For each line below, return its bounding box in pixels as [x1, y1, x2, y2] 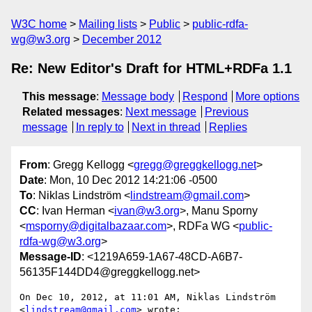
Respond [182, 91, 228, 102]
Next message [125, 106, 196, 118]
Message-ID [19, 251, 81, 263]
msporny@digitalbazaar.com [26, 220, 166, 233]
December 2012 [82, 33, 162, 45]
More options [235, 91, 300, 102]
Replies [208, 121, 247, 133]
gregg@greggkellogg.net [134, 159, 256, 171]
